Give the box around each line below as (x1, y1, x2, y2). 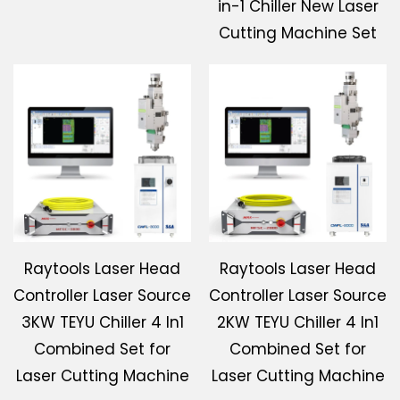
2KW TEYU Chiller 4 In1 (217, 312, 379, 334)
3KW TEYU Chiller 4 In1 (21, 312, 184, 334)
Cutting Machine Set (219, 22, 377, 45)
